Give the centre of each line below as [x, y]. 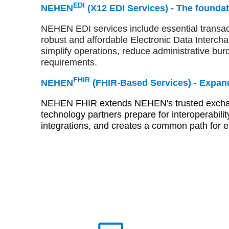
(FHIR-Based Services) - [145, 83]
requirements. [69, 63]
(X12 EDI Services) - [131, 8]
